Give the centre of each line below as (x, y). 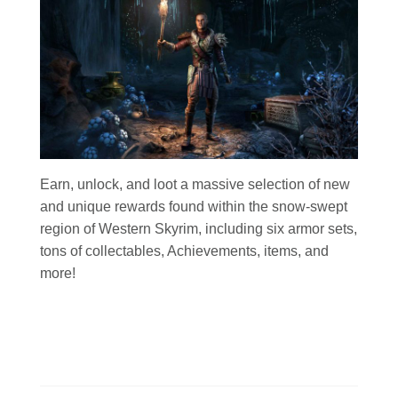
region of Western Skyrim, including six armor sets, (199, 229)
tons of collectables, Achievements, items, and (184, 251)
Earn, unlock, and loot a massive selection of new (195, 185)
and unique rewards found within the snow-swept (194, 207)
